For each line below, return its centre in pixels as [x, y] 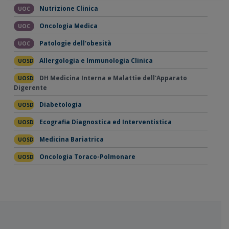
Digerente [30, 88]
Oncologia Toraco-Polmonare [87, 157]
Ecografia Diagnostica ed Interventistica [105, 122]
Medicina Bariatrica [71, 140]
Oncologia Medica [68, 26]
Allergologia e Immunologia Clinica [96, 61]
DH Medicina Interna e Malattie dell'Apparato [113, 78]
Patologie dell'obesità [75, 43]
